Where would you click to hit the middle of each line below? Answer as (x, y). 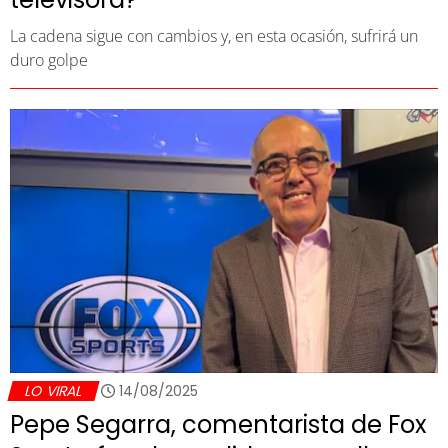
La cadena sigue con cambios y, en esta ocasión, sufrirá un (214, 36)
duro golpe (49, 60)
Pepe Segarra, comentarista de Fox (218, 425)
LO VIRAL (53, 391)
